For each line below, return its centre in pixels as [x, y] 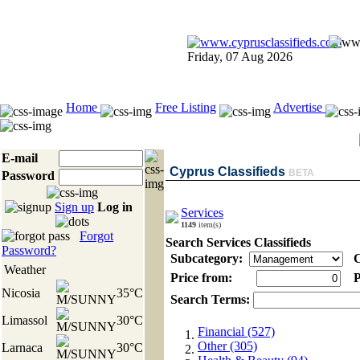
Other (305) [227, 346]
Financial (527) [236, 331]
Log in [115, 207]
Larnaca [22, 348]
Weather [25, 270]
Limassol [25, 320]
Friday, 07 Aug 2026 [240, 57]
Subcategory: [205, 258]
